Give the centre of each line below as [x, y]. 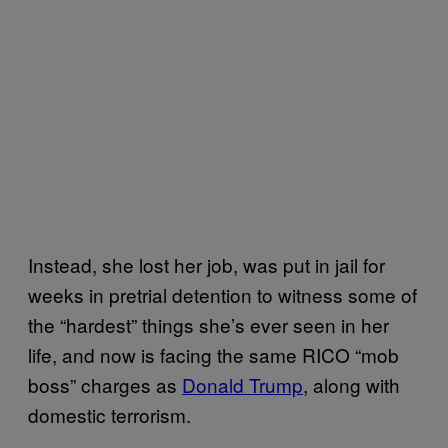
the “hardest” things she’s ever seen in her [208, 324]
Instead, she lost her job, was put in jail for [206, 264]
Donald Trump [242, 384]
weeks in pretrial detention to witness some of [222, 294]
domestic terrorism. [109, 414]
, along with [351, 384]
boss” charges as [105, 384]
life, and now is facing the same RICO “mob [213, 354]
